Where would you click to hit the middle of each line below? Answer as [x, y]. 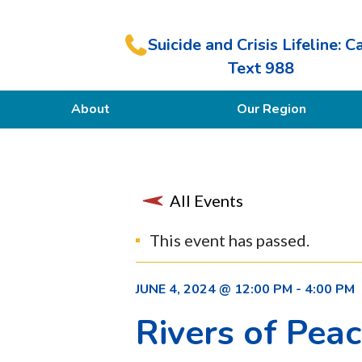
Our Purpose [90, 147]
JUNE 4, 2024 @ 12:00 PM [214, 289]
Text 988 [261, 68]
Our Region [271, 109]
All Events [206, 200]
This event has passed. [229, 240]
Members [90, 185]
